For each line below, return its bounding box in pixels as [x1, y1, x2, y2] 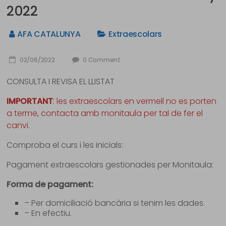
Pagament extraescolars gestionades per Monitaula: [7, 159, 214, 171]
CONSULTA [7, 76, 47, 87]
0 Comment [81, 55, 121, 64]
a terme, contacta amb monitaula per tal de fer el [7, 107, 203, 119]
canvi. [7, 120, 30, 131]
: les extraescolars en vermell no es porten [53, 95, 217, 107]
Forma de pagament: [7, 179, 94, 190]
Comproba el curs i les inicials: [7, 139, 124, 151]
